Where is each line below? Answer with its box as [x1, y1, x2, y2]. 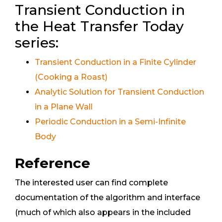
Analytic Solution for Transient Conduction [35, 87, 204, 97]
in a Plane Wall [35, 102, 93, 112]
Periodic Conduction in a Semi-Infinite [35, 117, 186, 127]
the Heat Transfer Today [15, 18, 184, 35]
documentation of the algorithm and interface [15, 193, 200, 203]
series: [15, 34, 58, 52]
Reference [15, 155, 90, 172]
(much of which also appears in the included [15, 208, 191, 218]
